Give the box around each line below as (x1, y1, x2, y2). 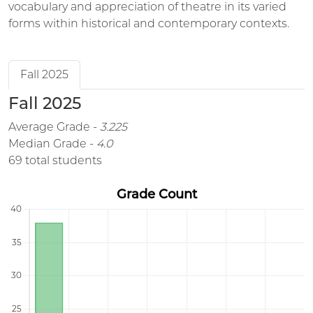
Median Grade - (8, 137, 96, 150)
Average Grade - (8, 120, 100, 133)
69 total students (8, 154, 102, 167)
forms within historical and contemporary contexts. (8, 17, 289, 30)
